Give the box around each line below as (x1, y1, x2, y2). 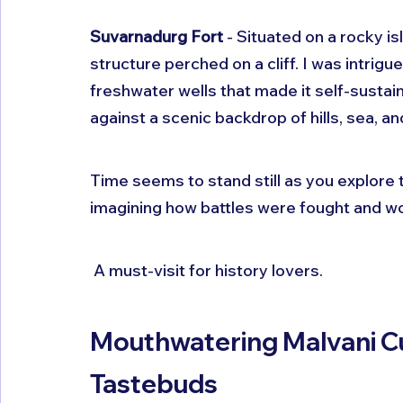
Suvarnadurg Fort (90, 25, 223, 47)
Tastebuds (90, 367, 218, 399)
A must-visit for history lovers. (90, 259, 323, 281)
